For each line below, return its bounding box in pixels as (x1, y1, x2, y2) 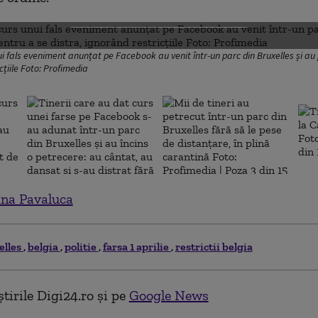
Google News (128, 286, 209, 304)
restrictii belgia (175, 239, 253, 253)
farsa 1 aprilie (102, 239, 171, 253)
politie (64, 239, 99, 253)
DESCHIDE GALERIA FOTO (99, 6, 204, 19)
